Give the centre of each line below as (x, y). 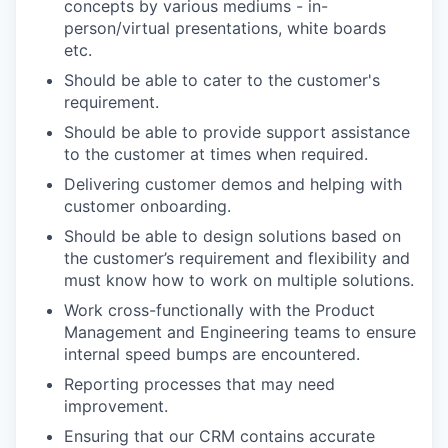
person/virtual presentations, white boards (225, 28)
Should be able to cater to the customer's (222, 80)
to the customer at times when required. (216, 154)
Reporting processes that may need (199, 384)
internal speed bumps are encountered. (212, 354)
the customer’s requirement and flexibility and (237, 258)
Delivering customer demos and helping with (233, 184)
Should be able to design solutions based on (232, 236)
